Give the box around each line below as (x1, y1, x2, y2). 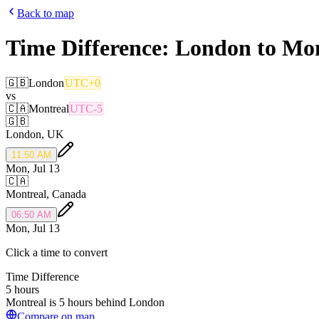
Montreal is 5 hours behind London (6, 296, 164, 308)
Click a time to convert (6, 246, 108, 258)
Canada (52, 187, 86, 200)
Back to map (17, 7, 74, 19)
